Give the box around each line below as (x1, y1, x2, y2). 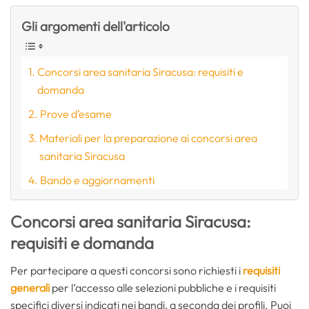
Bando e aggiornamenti (40, 173, 155, 188)
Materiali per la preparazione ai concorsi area (39, 131, 258, 146)
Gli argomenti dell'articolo (21, 18, 170, 35)
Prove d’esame (40, 107, 112, 121)
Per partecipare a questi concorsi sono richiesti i (10, 263, 243, 278)
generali (10, 281, 50, 295)
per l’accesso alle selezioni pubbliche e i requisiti (50, 281, 276, 295)
